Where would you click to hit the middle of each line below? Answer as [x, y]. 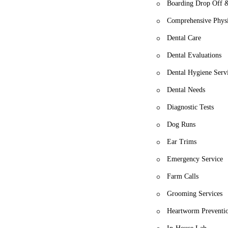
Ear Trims [182, 141]
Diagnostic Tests [191, 107]
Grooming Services [195, 193]
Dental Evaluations [194, 55]
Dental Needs [186, 90]
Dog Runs [181, 124]
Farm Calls [183, 176]
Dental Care [184, 38]
